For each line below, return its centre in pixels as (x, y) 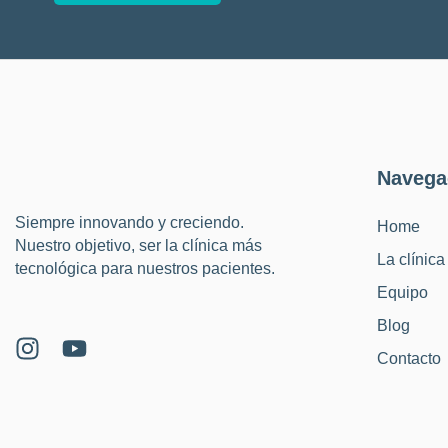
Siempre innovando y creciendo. (129, 222)
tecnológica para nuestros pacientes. (145, 268)
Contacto (409, 358)
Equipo (403, 292)
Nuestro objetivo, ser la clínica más (138, 245)
